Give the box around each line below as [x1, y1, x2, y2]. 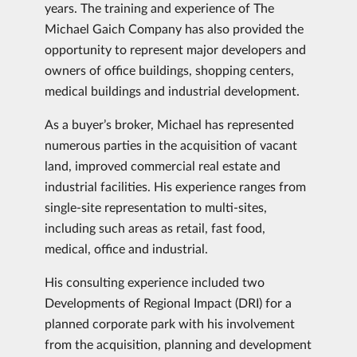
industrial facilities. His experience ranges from [45, 178, 306, 194]
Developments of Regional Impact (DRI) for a [45, 295, 292, 310]
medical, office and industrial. [45, 241, 208, 256]
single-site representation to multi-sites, [45, 199, 267, 214]
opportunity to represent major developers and [45, 41, 306, 57]
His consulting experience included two [45, 274, 265, 289]
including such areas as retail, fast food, [45, 220, 265, 235]
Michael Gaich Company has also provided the [45, 21, 304, 36]
